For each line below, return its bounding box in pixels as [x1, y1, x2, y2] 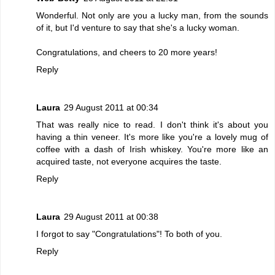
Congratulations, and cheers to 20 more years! [36, 47, 217, 57]
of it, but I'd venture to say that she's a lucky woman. [36, 22, 239, 33]
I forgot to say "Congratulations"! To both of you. [36, 228, 222, 239]
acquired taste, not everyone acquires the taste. [36, 156, 222, 166]
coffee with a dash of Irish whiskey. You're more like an [36, 144, 268, 154]
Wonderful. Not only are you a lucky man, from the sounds [36, 10, 268, 20]
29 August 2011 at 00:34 [64, 102, 158, 112]
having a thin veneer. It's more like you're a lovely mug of [36, 131, 268, 142]
